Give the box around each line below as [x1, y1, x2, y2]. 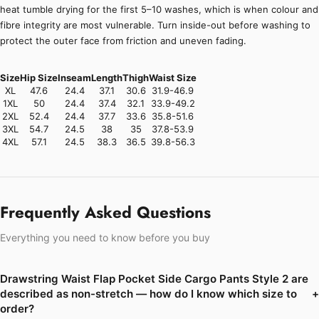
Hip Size [20, 72, 58, 84]
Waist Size [149, 72, 197, 84]
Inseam [58, 72, 91, 84]
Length [91, 72, 122, 84]
